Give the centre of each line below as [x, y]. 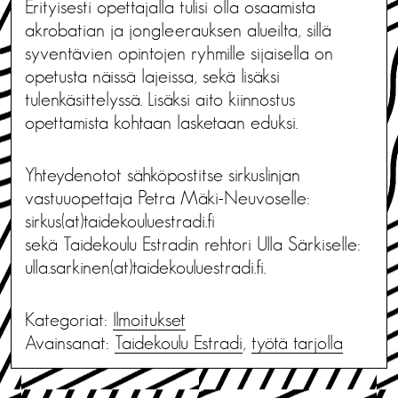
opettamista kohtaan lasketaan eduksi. [161, 122]
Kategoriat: [69, 319]
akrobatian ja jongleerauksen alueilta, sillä [178, 30]
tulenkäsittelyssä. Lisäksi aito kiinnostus [160, 99]
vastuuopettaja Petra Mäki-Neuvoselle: [167, 198]
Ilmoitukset [149, 319]
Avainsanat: [70, 342]
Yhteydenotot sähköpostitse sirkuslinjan [163, 175]
